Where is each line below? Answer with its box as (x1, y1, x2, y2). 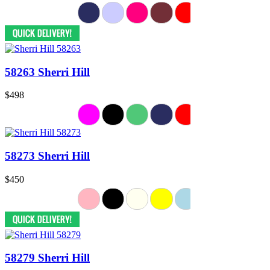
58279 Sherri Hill (5, 251, 90, 265)
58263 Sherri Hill (5, 65, 90, 78)
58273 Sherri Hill (5, 149, 90, 163)
